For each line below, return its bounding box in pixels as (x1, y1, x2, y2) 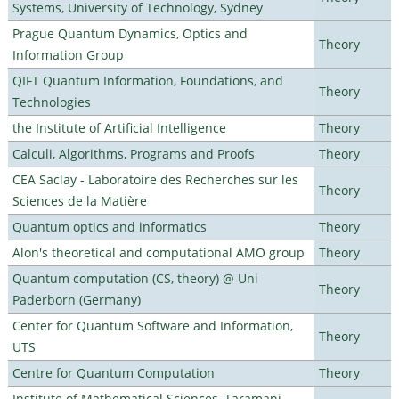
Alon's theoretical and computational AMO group (12, 243, 305, 261)
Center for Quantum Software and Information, (12, 316, 293, 334)
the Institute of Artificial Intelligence (12, 118, 226, 136)
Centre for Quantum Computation (12, 363, 215, 381)
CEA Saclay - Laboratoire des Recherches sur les (12, 170, 298, 188)
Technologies (12, 93, 91, 110)
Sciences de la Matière (12, 191, 147, 209)
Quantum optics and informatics (12, 217, 207, 235)
